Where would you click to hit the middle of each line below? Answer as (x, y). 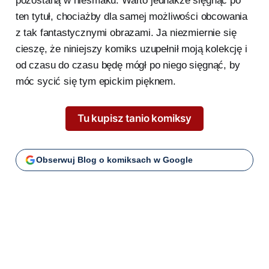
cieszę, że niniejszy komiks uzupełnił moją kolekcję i (131, 49)
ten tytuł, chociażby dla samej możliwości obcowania (131, 17)
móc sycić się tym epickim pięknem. (95, 82)
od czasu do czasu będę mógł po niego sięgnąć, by (128, 65)
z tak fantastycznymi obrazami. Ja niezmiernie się (126, 33)
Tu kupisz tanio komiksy (134, 119)
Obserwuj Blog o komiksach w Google (114, 160)
